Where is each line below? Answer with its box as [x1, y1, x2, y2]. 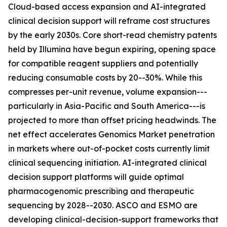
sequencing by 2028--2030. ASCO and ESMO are [8, 200, 198, 211]
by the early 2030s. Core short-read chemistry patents [8, 30, 217, 41]
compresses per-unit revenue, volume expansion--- [8, 87, 207, 97]
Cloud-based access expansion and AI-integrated [8, 2, 206, 12]
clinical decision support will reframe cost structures [8, 16, 210, 26]
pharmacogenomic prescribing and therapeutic [8, 186, 194, 197]
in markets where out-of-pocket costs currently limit [8, 143, 210, 154]
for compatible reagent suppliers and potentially [8, 58, 198, 69]
